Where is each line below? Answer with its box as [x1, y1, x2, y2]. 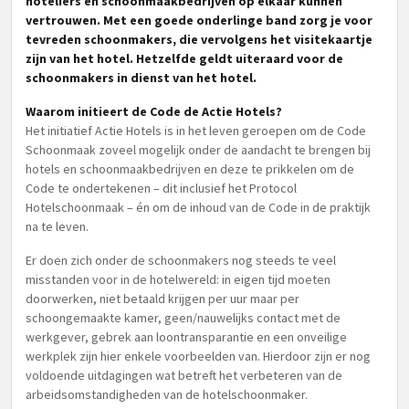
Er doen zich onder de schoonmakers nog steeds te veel [26, 252, 336, 268]
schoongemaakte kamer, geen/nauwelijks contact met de [26, 309, 341, 326]
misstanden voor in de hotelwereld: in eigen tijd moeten [26, 271, 330, 288]
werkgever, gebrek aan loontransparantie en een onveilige [26, 329, 347, 345]
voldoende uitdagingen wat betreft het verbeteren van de [26, 367, 342, 383]
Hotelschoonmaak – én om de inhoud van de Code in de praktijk [26, 199, 371, 215]
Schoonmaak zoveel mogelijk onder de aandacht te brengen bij [26, 142, 371, 158]
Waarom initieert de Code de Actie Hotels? [26, 103, 282, 120]
